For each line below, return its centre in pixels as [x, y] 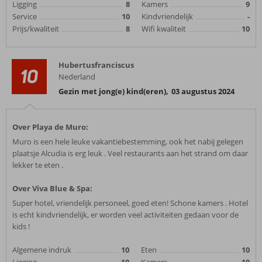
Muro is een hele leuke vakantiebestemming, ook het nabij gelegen [128, 142]
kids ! [21, 226]
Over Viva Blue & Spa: [52, 188]
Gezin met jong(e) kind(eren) [112, 91]
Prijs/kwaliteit [36, 29]
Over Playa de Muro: [50, 127]
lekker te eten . [38, 165]
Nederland [77, 77]
